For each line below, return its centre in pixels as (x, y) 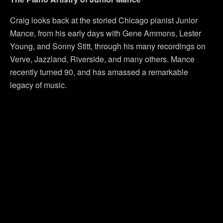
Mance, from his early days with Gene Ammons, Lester (106, 33)
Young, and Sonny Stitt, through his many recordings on (108, 46)
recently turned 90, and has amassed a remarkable (99, 72)
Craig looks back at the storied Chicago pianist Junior (104, 20)
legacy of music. (38, 85)
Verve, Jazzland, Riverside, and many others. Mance (102, 59)
